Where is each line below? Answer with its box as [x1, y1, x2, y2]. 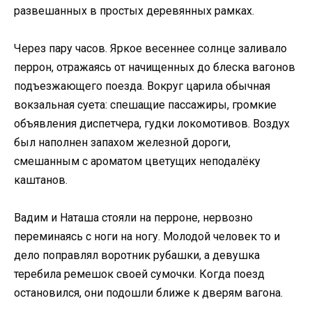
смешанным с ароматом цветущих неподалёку [14, 155, 260, 169]
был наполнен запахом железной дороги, [14, 136, 231, 150]
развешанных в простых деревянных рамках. [14, 3, 254, 17]
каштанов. [14, 173, 68, 187]
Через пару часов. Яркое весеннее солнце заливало [14, 42, 287, 56]
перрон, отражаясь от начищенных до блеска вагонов [14, 61, 295, 75]
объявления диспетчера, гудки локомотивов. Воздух [14, 117, 290, 131]
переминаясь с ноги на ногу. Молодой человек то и [14, 230, 280, 244]
